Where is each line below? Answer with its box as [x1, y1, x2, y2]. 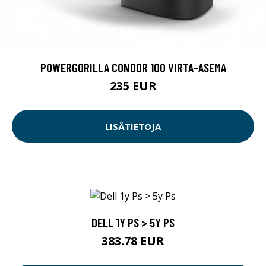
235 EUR [109, 78, 157, 94]
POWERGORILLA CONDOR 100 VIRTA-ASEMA [40, 60, 226, 75]
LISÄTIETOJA [105, 120, 161, 132]
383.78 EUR [102, 232, 164, 249]
